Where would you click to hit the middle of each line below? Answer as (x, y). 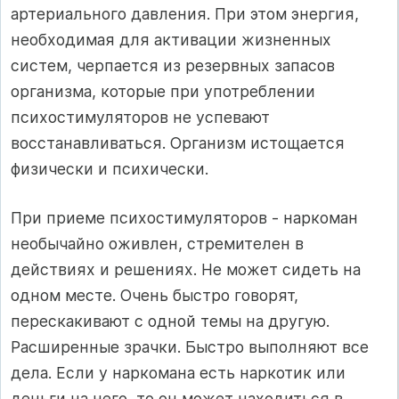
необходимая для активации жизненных (171, 39)
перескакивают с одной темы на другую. (170, 322)
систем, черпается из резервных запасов (173, 65)
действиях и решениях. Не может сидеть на (186, 270)
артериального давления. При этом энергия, (185, 13)
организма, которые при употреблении (163, 91)
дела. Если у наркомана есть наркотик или (178, 373)
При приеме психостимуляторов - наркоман (184, 218)
